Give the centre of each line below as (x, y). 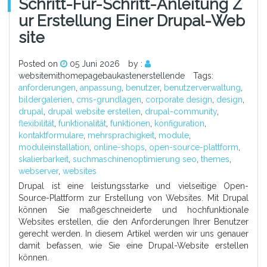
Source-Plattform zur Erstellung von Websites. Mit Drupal (133, 198)
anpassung (101, 87)
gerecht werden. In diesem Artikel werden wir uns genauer (133, 233)
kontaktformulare (51, 135)
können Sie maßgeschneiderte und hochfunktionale (133, 209)
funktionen (130, 123)
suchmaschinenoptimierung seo (135, 159)
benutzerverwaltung (202, 87)
